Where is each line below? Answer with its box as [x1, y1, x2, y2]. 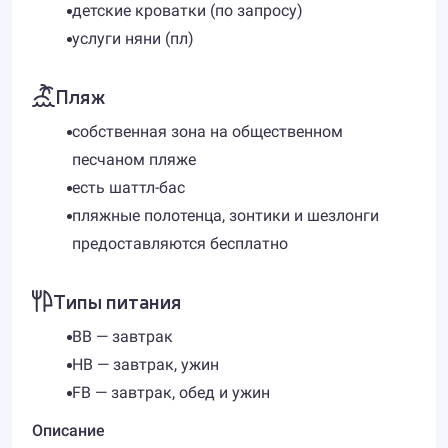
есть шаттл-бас [72, 178, 185, 197]
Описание [32, 421, 105, 440]
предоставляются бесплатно [72, 234, 288, 253]
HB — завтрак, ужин [72, 355, 219, 374]
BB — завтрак [72, 327, 173, 346]
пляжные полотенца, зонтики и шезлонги [72, 206, 379, 225]
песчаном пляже [72, 150, 196, 169]
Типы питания [53, 287, 181, 314]
